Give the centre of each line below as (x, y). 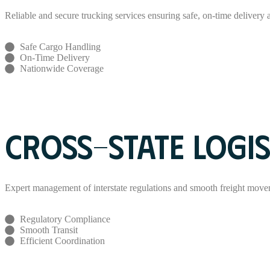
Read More (26, 111)
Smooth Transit (49, 230)
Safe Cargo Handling (60, 46)
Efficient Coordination (62, 240)
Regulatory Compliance (65, 219)
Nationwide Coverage (62, 68)
